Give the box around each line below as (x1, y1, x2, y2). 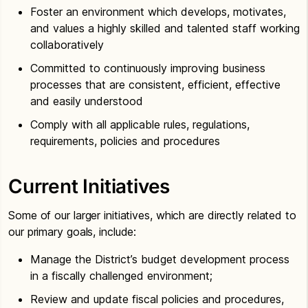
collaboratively (30, 37, 104, 52)
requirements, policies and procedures (30, 133, 220, 148)
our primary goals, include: (8, 224, 137, 239)
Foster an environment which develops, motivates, (30, 4, 286, 19)
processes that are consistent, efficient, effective (30, 77, 280, 91)
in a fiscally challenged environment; (30, 268, 212, 283)
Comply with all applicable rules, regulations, (30, 117, 250, 131)
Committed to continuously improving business (30, 60, 265, 75)
